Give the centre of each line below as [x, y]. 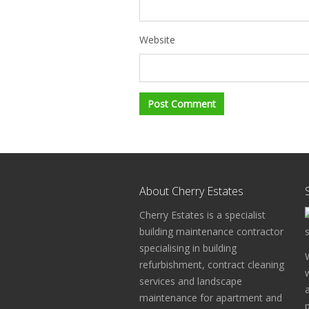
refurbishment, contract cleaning [212, 265]
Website [157, 40]
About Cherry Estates [191, 191]
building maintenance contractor [211, 231]
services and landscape [191, 281]
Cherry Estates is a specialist [202, 215]
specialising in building [188, 248]
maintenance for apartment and [211, 298]
